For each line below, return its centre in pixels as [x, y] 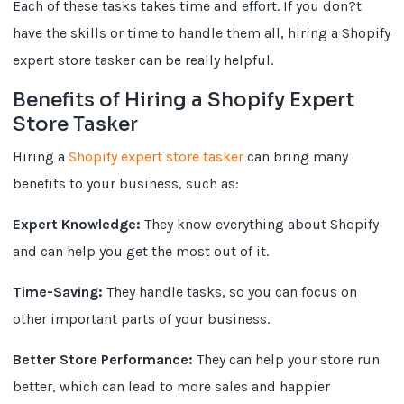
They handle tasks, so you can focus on [230, 292]
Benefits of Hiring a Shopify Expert [184, 100]
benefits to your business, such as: [126, 184]
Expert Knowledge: [77, 224]
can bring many [296, 156]
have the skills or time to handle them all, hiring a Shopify [202, 33]
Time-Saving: [58, 292]
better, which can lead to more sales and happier [172, 386]
